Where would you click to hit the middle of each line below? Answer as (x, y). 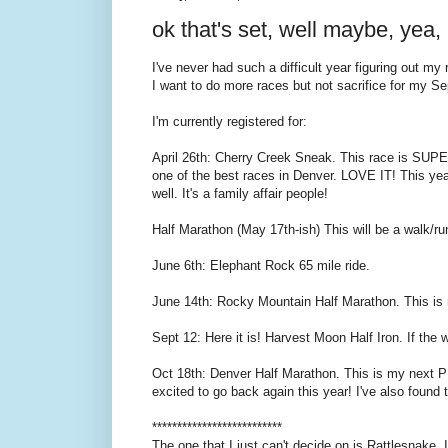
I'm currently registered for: (229, 122)
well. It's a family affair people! (240, 194)
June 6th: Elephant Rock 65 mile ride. (261, 266)
